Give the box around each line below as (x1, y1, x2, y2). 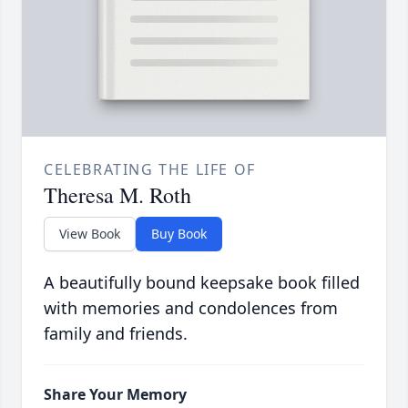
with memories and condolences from (44, 297, 338, 320)
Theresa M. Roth (44, 180, 191, 210)
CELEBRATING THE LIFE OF (44, 159, 256, 180)
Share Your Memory (44, 384, 187, 405)
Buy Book (151, 225, 207, 243)
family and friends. (44, 322, 188, 345)
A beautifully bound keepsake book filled (44, 271, 360, 294)
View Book (59, 225, 120, 243)
